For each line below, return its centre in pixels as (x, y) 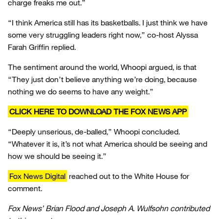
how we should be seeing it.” (57, 156)
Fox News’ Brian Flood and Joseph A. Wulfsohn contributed (109, 208)
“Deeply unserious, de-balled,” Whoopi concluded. (94, 131)
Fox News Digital (37, 176)
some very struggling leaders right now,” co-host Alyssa (103, 35)
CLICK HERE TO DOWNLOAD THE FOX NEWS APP (98, 111)
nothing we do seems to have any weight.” (81, 91)
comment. (26, 188)
